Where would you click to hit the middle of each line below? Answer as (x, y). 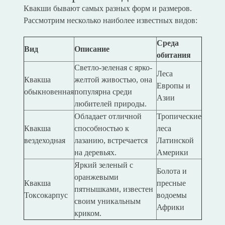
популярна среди (103, 92)
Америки (172, 153)
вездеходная (44, 141)
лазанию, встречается (111, 141)
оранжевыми (96, 177)
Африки (170, 207)
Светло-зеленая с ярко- (113, 68)
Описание (92, 49)
